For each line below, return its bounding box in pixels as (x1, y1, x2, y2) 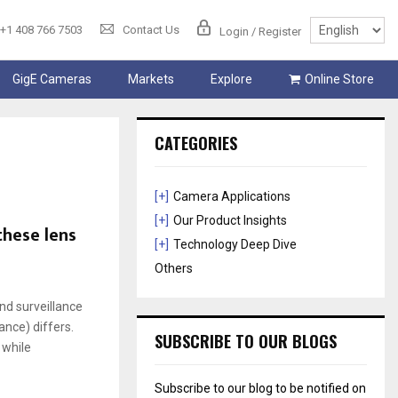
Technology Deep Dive (173, 237, 298, 252)
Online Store (304, 72, 374, 87)
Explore (210, 72, 252, 87)
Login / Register (219, 24, 301, 38)
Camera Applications (173, 189, 291, 204)
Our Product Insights (173, 213, 288, 228)
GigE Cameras (12, 72, 92, 87)
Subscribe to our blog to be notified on (155, 381, 367, 396)
